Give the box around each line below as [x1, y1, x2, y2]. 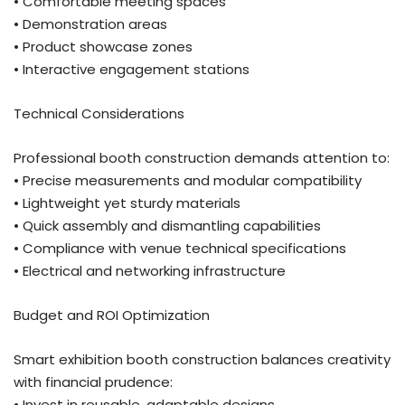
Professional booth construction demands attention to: [14, 147, 390, 167]
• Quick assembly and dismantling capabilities [14, 215, 321, 235]
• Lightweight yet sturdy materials [14, 193, 240, 212]
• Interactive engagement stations [14, 59, 250, 79]
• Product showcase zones [14, 36, 193, 56]
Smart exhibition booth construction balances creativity [14, 349, 391, 369]
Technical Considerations [14, 103, 184, 123]
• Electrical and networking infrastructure [14, 260, 286, 280]
